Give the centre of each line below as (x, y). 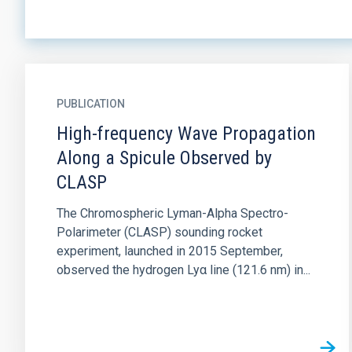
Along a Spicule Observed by (164, 158)
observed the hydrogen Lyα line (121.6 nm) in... (183, 270)
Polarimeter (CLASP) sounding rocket (159, 232)
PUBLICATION (91, 104)
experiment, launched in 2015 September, (170, 251)
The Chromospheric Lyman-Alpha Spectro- (172, 213)
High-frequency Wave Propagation (186, 134)
